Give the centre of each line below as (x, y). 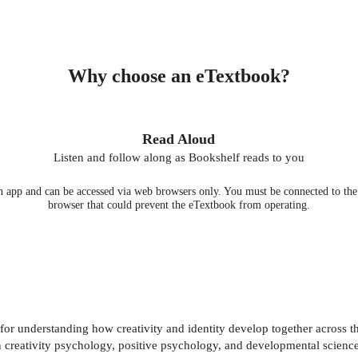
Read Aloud (179, 139)
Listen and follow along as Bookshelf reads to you (179, 157)
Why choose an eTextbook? (179, 76)
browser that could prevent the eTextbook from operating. (179, 205)
